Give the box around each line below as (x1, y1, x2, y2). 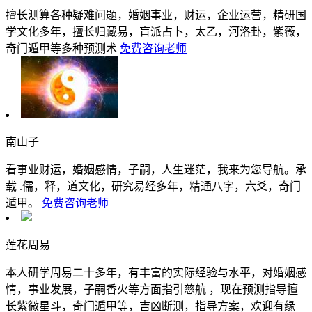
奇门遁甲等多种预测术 (6, 42, 117, 54)
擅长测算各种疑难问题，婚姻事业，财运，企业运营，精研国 (6, 8, 306, 21)
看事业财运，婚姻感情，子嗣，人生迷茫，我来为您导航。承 (6, 163, 306, 175)
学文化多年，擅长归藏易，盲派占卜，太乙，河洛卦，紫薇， (6, 25, 306, 38)
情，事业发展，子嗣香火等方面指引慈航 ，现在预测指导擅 (6, 283, 298, 295)
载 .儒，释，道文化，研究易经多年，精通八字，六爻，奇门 (6, 180, 301, 192)
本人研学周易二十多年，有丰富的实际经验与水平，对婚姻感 (6, 266, 306, 279)
